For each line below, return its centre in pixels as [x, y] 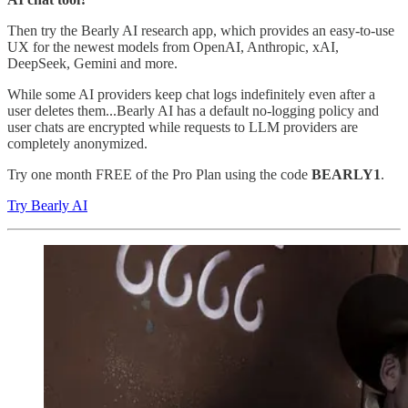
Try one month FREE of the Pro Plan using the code [159, 174]
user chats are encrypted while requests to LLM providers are [183, 127]
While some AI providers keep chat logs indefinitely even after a [191, 94]
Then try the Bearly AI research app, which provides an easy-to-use [201, 30]
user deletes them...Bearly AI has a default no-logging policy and [193, 110]
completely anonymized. [77, 143]
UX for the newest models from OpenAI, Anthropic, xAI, [173, 46]
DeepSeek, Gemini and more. [92, 63]
